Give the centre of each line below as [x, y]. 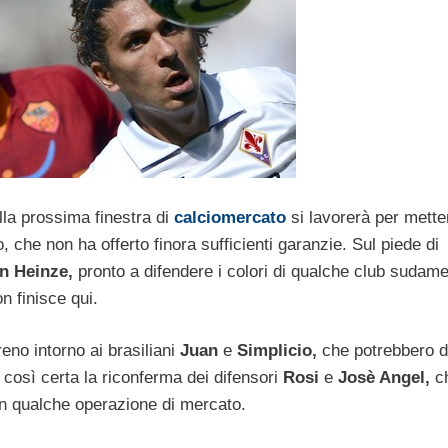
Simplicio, [277, 351]
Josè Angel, [381, 378]
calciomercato [230, 217]
